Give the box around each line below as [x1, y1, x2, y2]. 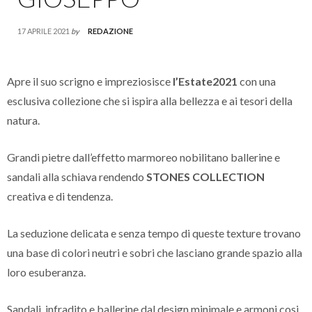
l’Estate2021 [173, 74, 237, 88]
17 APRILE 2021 [17, 26, 70, 36]
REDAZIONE [88, 26, 133, 36]
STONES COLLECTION [146, 169, 265, 183]
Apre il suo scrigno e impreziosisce [7, 74, 173, 88]
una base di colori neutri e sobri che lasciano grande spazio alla [7, 245, 302, 259]
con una [237, 74, 276, 88]
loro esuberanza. [7, 265, 86, 279]
